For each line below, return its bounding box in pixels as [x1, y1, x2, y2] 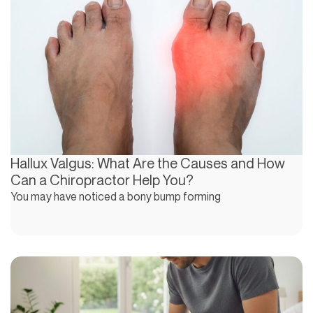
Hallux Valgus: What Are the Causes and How [10, 154, 285, 173]
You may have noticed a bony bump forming [10, 189, 221, 204]
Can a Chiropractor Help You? [10, 171, 194, 189]
